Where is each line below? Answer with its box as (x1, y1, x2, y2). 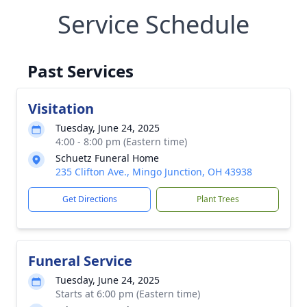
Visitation (28, 99, 94, 118)
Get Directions (62, 193, 117, 205)
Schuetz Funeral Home (56, 151, 159, 164)
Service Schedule (58, 8, 249, 41)
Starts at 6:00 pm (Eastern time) (56, 287, 200, 300)
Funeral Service (28, 251, 132, 270)
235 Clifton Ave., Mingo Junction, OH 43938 (56, 165, 252, 178)
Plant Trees (196, 193, 239, 205)
